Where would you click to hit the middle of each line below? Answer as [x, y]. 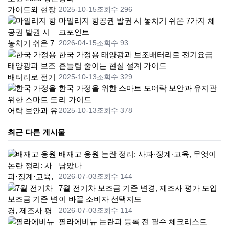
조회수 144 [114, 177]
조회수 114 [114, 210]
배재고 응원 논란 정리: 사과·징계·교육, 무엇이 [138, 154]
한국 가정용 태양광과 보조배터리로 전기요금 [136, 55]
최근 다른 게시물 [37, 132]
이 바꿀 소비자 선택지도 [100, 199]
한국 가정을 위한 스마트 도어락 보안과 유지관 [138, 88]
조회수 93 [112, 43]
